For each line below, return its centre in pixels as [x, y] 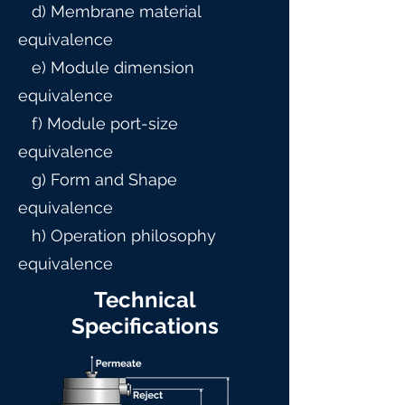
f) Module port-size [98, 123]
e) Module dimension [106, 67]
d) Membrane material [109, 11]
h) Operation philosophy [117, 235]
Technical [145, 300]
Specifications [145, 326]
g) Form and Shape [98, 179]
